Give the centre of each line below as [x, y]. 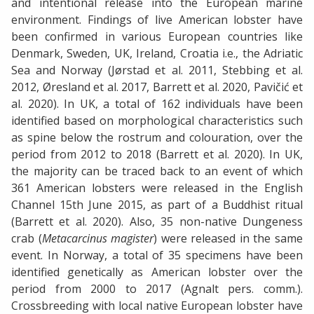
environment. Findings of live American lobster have [157, 20]
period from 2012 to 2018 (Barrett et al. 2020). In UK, [157, 155]
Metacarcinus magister [98, 239]
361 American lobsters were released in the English [157, 188]
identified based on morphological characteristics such [157, 121]
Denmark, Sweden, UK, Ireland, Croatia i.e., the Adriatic [157, 54]
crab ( [27, 239]
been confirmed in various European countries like [157, 37]
